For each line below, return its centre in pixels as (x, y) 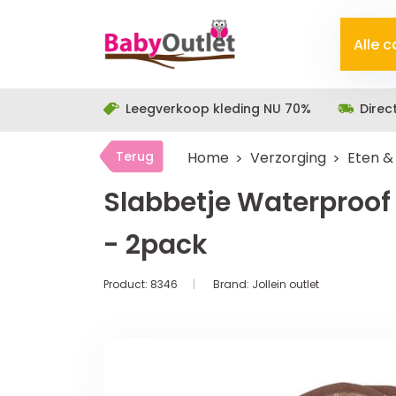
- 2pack (156, 245)
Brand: (232, 284)
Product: (127, 284)
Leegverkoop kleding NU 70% (218, 109)
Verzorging (288, 158)
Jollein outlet (286, 284)
